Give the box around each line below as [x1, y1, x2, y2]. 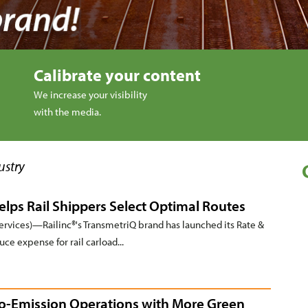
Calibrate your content [34, 65, 201, 86]
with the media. [34, 105, 101, 119]
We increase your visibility [34, 88, 147, 102]
